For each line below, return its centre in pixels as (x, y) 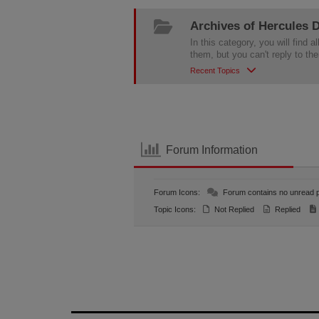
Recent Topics (215, 70)
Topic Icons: (175, 209)
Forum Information (211, 150)
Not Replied (234, 209)
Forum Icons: (177, 192)
